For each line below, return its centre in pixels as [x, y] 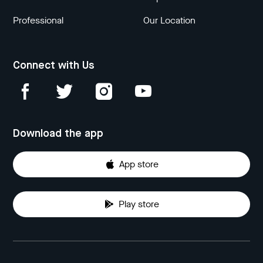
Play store [139, 204]
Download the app [58, 134]
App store [139, 164]
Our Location [169, 21]
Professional [38, 21]
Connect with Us [54, 66]
